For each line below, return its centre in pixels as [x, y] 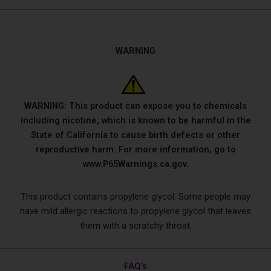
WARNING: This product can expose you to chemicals [135, 106]
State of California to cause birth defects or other [135, 135]
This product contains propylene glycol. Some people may [135, 196]
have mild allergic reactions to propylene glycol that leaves [135, 211]
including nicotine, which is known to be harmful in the [135, 120]
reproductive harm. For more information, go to [135, 149]
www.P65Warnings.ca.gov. [135, 164]
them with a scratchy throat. [135, 225]
